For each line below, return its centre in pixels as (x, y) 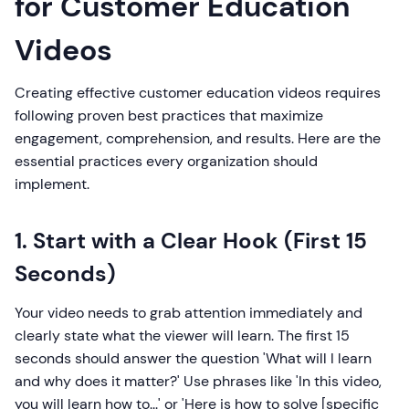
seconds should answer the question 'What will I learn (193, 358)
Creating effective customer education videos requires (198, 93)
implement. (52, 184)
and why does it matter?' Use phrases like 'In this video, (198, 381)
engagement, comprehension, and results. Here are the (198, 138)
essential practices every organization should (166, 161)
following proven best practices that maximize (169, 115)
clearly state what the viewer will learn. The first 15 (182, 336)
